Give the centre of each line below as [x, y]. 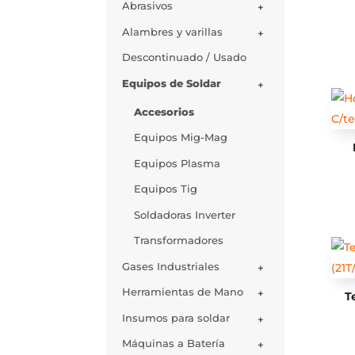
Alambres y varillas [173, 31]
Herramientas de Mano [183, 292]
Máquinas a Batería [174, 344]
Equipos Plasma [177, 163]
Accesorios [164, 111]
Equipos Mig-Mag [181, 137]
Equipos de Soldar [172, 83]
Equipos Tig [166, 189]
